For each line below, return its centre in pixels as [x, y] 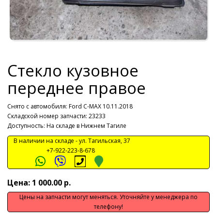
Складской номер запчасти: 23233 [56, 116]
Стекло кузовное [73, 71]
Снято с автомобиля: [38, 107]
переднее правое [77, 88]
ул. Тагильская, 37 [105, 141]
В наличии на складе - [43, 141]
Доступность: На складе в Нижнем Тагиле [67, 126]
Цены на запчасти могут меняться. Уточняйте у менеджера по [108, 197]
